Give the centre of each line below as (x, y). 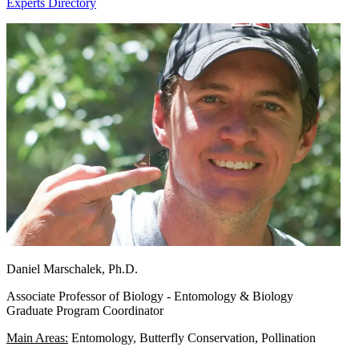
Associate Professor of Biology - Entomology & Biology (150, 296)
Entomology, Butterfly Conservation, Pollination (192, 337)
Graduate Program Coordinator (85, 310)
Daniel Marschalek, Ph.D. (72, 268)
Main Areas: (37, 337)
